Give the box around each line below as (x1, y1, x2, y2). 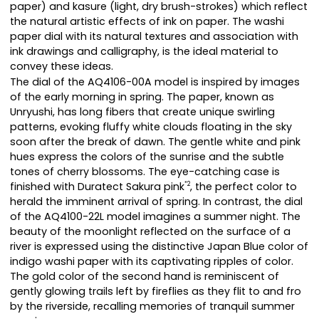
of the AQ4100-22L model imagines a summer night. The (10, 209, 300, 224)
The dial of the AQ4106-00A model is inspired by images (10, 75, 300, 90)
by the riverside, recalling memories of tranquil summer (10, 299, 295, 314)
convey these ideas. (10, 59, 113, 74)
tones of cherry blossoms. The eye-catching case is (10, 164, 280, 179)
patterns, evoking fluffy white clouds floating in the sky (10, 120, 292, 135)
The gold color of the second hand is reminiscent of (10, 269, 279, 284)
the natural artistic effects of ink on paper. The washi (10, 14, 284, 29)
